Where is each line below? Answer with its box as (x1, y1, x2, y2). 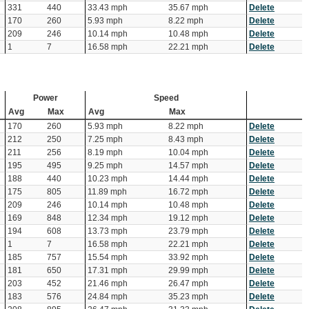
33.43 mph (88, 3, 128, 12)
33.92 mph (168, 253, 208, 262)
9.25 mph (88, 161, 123, 170)
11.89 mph (88, 188, 127, 197)
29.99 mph (168, 266, 208, 275)
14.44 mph (168, 175, 208, 183)
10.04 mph (168, 148, 208, 157)
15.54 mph (88, 253, 128, 262)
